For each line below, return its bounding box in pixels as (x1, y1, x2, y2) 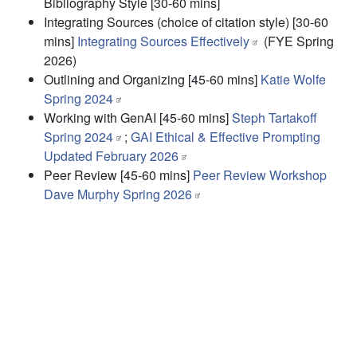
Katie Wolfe (261, 70, 326, 88)
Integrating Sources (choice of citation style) (44, 13, 289, 31)
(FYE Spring (261, 32, 335, 50)
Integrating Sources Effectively (77, 32, 249, 50)
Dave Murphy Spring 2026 (44, 185, 192, 203)
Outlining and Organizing (44, 70, 185, 88)
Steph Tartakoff (232, 108, 317, 127)
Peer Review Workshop (193, 166, 327, 184)
